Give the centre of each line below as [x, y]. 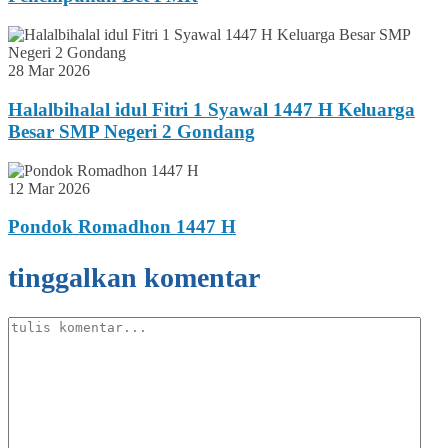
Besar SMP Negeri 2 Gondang [131, 131]
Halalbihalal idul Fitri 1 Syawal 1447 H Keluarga [211, 109]
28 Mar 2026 [49, 71]
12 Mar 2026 [49, 188]
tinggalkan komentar [134, 277]
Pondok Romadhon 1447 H [122, 227]
